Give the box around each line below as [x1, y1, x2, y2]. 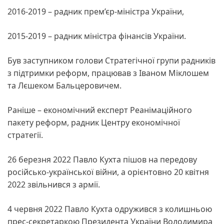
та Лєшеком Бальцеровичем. [7, 79, 121, 91]
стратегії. [7, 129, 45, 140]
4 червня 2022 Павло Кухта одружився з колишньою [7, 203, 212, 214]
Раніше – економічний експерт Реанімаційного [7, 104, 192, 115]
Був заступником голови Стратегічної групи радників [7, 54, 215, 66]
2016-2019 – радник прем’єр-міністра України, [7, 5, 184, 17]
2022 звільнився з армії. [7, 178, 102, 190]
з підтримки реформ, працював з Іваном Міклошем [7, 67, 209, 78]
